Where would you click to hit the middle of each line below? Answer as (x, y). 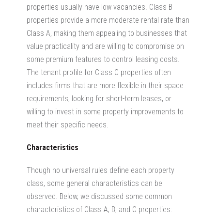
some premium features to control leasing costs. (103, 59)
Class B (161, 7)
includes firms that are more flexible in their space (105, 85)
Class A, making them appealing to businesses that (107, 33)
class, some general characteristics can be (94, 183)
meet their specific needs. (68, 124)
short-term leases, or (139, 98)
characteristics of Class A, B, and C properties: (99, 209)
